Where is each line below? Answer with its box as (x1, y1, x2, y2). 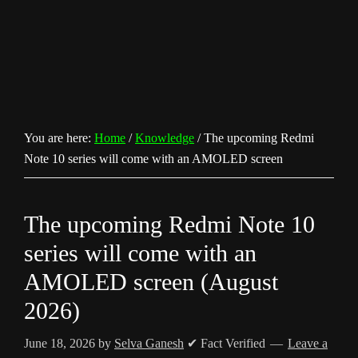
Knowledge (135, 131, 194, 145)
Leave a (288, 336, 328, 350)
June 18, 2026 (24, 336, 95, 350)
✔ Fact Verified (184, 336, 268, 350)
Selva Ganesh (114, 336, 184, 350)
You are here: (24, 131, 94, 145)
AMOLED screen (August (24, 268, 278, 295)
